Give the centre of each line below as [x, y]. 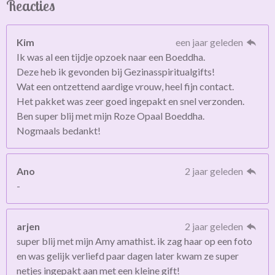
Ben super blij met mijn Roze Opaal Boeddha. [110, 116]
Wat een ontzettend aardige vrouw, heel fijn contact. [125, 86]
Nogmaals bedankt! [59, 130]
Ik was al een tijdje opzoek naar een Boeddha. [111, 57]
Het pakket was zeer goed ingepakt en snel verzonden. [130, 101]
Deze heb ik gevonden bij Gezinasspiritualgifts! [116, 72]
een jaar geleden [210, 42]
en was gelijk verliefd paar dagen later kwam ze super [128, 256]
